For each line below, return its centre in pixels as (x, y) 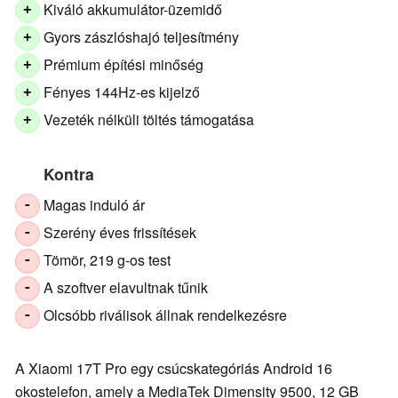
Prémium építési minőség (124, 65)
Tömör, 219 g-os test (107, 260)
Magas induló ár (95, 205)
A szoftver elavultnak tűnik (126, 288)
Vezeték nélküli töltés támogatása (149, 120)
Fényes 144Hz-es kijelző (122, 92)
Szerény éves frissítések (120, 233)
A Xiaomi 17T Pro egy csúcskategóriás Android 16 (174, 369)
